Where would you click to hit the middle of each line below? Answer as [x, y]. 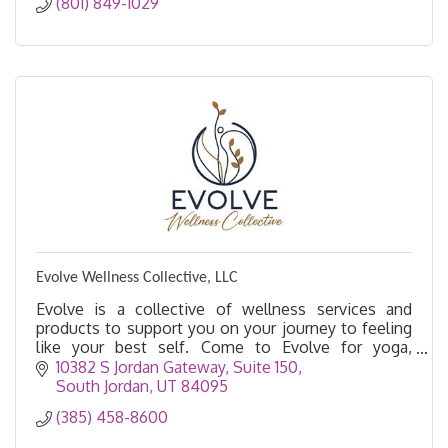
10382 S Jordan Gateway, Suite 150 [177, 367]
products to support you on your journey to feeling [224, 328]
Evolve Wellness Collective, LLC [137, 278]
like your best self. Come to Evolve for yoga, [224, 347]
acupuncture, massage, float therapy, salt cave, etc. [219, 366]
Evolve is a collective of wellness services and [224, 309]
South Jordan [102, 386]
